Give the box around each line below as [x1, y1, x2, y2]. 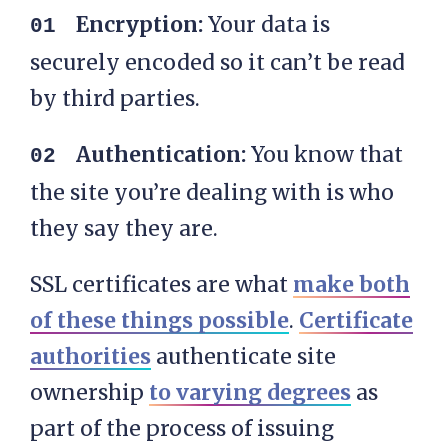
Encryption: [76, 11, 203, 39]
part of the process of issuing [30, 415, 334, 443]
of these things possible [30, 307, 289, 335]
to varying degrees [149, 379, 351, 407]
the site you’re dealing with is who [30, 179, 394, 207]
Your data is [203, 11, 330, 39]
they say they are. [30, 215, 218, 243]
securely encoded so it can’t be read [30, 49, 405, 77]
